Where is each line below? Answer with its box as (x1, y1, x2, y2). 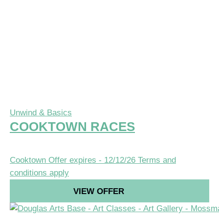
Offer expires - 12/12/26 (48, 155, 135, 165)
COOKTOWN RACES (10, 119, 135, 134)
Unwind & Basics (10, 108, 72, 117)
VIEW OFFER (73, 186, 124, 196)
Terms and (138, 155, 176, 165)
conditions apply (10, 168, 69, 177)
